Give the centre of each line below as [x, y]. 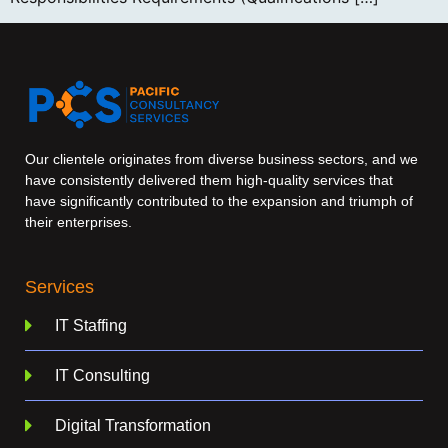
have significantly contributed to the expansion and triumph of [219, 201]
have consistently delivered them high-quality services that [209, 180]
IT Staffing [91, 325]
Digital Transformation [133, 425]
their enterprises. [78, 222]
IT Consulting [102, 375]
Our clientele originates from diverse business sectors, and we [221, 159]
